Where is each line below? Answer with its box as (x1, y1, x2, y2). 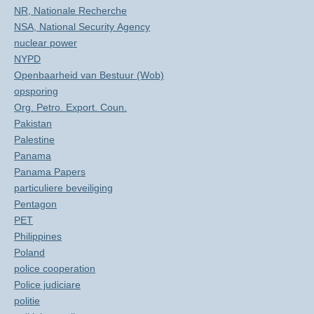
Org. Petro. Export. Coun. (14, 102, 127, 113)
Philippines (14, 231, 62, 242)
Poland (14, 247, 45, 258)
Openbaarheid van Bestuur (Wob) (14, 69, 164, 81)
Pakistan (14, 118, 52, 129)
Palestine (14, 134, 55, 145)
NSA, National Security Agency (14, 21, 150, 32)
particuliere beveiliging (14, 182, 113, 193)
